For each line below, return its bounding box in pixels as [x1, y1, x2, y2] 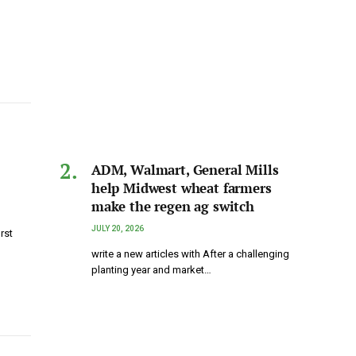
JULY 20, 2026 [91, 224, 144, 234]
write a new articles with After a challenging [91, 248, 289, 261]
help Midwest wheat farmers [91, 179, 272, 198]
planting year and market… [91, 264, 211, 277]
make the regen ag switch [91, 197, 254, 216]
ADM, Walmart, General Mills [91, 161, 279, 180]
